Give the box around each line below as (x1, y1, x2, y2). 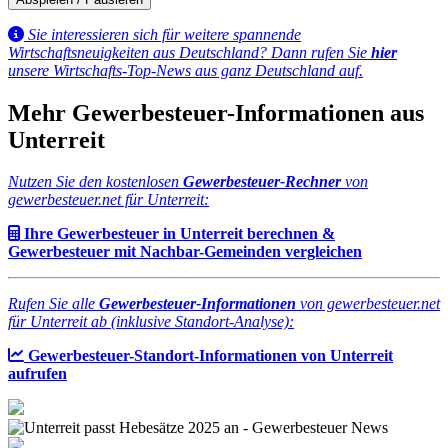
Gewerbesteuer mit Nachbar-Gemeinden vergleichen (8, 243, 362, 261)
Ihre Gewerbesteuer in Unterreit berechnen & (24, 225, 335, 243)
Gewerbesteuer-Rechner (183, 173, 341, 191)
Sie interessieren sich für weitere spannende (28, 25, 301, 43)
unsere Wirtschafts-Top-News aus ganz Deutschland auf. (8, 61, 363, 79)
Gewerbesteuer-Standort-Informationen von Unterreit (28, 347, 393, 365)
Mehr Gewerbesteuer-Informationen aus (8, 99, 424, 126)
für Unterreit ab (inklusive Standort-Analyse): (8, 313, 294, 331)
